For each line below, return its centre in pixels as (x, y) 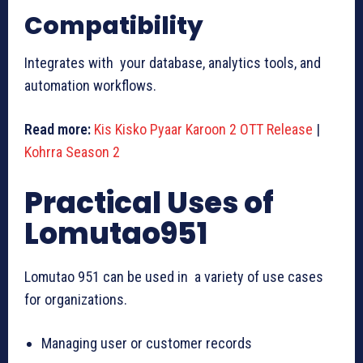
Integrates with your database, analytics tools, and (173, 62)
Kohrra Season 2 (72, 152)
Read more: (58, 129)
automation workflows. (90, 85)
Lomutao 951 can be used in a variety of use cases (174, 276)
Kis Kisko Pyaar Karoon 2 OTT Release (203, 129)
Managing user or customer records (147, 343)
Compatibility (114, 26)
